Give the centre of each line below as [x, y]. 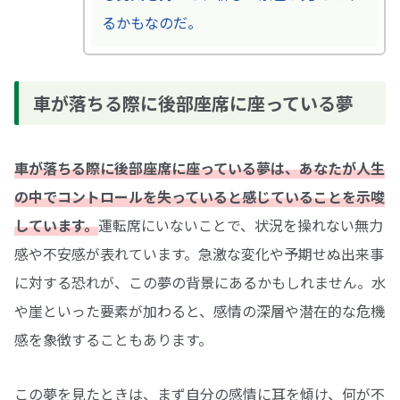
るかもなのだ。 [151, 23]
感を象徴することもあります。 [113, 340]
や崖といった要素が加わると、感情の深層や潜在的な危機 [200, 311]
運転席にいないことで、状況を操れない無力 [241, 225]
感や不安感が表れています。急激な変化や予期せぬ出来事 [199, 254]
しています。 [56, 225]
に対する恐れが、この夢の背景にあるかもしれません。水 [200, 283]
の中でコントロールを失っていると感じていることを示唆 [200, 197]
